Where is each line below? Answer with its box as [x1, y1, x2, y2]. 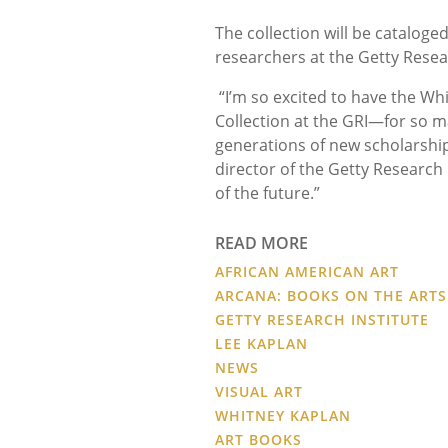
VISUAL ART [215, 381, 303, 401]
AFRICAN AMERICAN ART [215, 261, 399, 281]
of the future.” [215, 181, 320, 204]
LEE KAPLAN [215, 333, 308, 353]
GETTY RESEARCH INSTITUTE [215, 309, 429, 329]
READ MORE [215, 231, 308, 254]
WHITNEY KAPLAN [215, 405, 351, 425]
